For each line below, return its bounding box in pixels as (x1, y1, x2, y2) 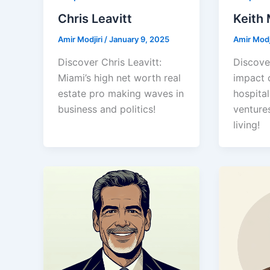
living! (233, 119, 260, 131)
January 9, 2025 (109, 34, 169, 45)
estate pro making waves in (58, 87, 184, 100)
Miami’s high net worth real (58, 72, 181, 84)
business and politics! (58, 103, 155, 116)
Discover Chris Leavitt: (58, 56, 162, 69)
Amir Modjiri (58, 34, 104, 45)
